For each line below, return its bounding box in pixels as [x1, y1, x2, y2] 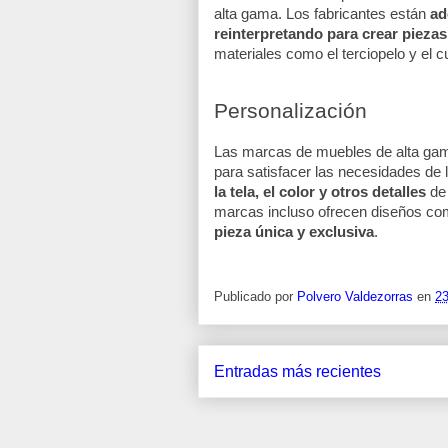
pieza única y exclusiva [214, 223, 374, 240]
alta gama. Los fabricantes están [214, 6, 430, 23]
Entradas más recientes [214, 362, 381, 380]
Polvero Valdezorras [297, 288, 413, 304]
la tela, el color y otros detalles [214, 183, 430, 200]
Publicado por [214, 288, 297, 304]
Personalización [214, 98, 367, 123]
